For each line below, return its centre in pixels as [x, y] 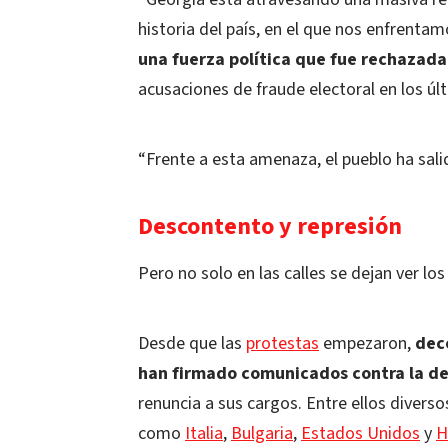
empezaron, [365, 343]
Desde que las [192, 343]
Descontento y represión [272, 226]
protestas [282, 343]
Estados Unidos [360, 433]
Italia [204, 433]
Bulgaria [262, 433]
